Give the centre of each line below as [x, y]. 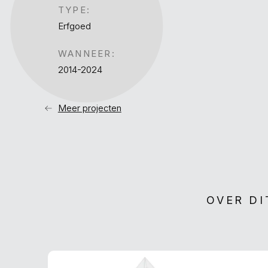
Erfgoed [74, 26]
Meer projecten [89, 108]
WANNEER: [86, 54]
